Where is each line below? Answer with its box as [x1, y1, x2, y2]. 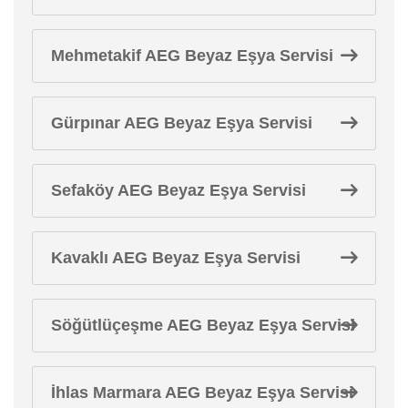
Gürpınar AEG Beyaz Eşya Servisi [51, 113, 312, 132]
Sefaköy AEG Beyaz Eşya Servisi [51, 180, 306, 199]
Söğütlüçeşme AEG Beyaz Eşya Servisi [51, 315, 355, 334]
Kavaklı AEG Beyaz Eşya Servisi [51, 248, 301, 267]
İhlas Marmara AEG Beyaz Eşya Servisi [51, 382, 353, 402]
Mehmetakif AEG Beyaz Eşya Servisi [51, 46, 333, 65]
